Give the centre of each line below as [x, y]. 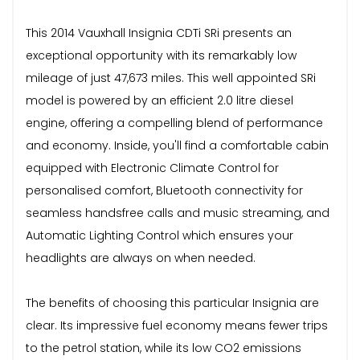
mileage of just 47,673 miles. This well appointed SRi [171, 78]
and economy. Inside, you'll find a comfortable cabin [177, 145]
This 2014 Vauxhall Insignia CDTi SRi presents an [159, 33]
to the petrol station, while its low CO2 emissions [164, 348]
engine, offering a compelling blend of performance [174, 123]
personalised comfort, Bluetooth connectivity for [164, 190]
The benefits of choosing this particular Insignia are [172, 303]
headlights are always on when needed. [141, 258]
